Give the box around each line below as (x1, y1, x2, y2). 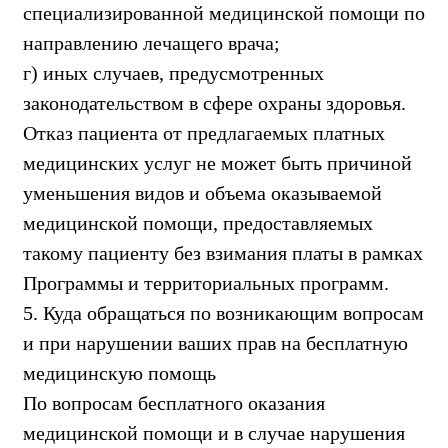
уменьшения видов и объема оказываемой (23, 181, 382, 204)
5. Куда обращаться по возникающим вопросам (23, 301, 424, 324)
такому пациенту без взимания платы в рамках (23, 241, 423, 264)
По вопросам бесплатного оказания (23, 391, 325, 414)
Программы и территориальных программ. (23, 271, 389, 294)
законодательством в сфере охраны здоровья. (23, 91, 406, 114)
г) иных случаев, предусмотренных (23, 61, 324, 84)
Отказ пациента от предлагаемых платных (23, 121, 385, 144)
